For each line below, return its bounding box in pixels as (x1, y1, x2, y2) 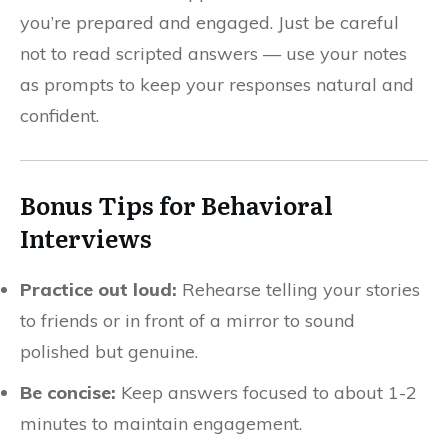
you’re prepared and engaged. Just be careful (20, 11, 399, 34)
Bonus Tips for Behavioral (20, 187, 333, 222)
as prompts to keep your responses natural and (20, 73, 414, 96)
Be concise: (20, 381, 116, 404)
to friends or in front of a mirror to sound (20, 309, 355, 332)
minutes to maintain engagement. (20, 412, 302, 435)
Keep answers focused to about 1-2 (116, 381, 417, 404)
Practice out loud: (20, 278, 177, 301)
